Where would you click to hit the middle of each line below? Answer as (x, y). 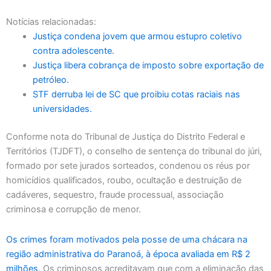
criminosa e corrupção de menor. (73, 210)
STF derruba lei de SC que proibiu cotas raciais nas (136, 95)
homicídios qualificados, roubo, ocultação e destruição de (124, 181)
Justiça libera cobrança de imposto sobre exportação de (148, 66)
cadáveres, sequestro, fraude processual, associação (115, 195)
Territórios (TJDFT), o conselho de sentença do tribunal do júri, (134, 152)
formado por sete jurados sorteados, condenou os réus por (128, 166)
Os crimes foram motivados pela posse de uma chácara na (127, 239)
